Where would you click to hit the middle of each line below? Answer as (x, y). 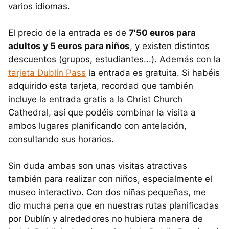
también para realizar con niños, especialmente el (110, 179)
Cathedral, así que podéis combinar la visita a (102, 113)
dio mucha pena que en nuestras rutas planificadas (113, 206)
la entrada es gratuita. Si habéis (153, 73)
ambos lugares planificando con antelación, (97, 126)
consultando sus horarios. (61, 139)
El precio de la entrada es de (68, 33)
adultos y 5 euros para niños (69, 46)
